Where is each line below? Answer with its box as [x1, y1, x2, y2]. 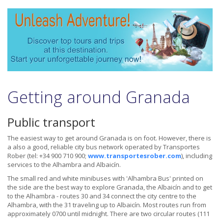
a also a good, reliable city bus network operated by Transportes [7, 142, 200, 152]
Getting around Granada [7, 86, 190, 109]
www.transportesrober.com [88, 151, 181, 161]
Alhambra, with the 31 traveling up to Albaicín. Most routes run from [7, 200, 206, 210]
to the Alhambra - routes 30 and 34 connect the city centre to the [7, 192, 196, 201]
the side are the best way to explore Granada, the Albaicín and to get [7, 183, 212, 192]
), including [181, 151, 212, 161]
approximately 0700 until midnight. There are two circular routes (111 [7, 209, 210, 219]
